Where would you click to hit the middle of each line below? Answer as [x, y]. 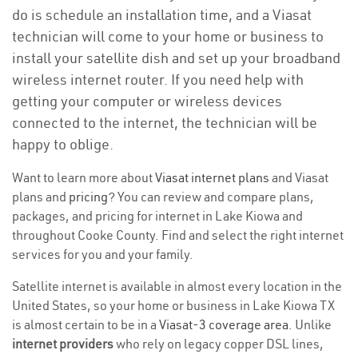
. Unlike [310, 324]
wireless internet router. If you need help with [158, 80]
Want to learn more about [84, 177]
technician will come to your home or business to [168, 36]
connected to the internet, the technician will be [165, 123]
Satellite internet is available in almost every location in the [177, 286]
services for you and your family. [103, 254]
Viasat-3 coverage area [224, 324]
